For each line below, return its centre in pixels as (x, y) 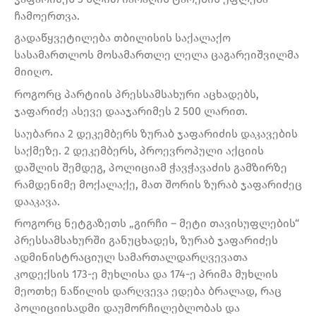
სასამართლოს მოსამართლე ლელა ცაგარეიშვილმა (157, 55)
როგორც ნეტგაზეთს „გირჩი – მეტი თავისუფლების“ (157, 224)
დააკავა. (37, 201)
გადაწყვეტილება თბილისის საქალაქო (122, 38)
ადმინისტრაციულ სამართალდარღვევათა (131, 257)
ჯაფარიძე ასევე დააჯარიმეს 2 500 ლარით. (131, 111)
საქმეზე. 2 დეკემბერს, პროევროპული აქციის (139, 150)
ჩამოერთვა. (47, 16)
